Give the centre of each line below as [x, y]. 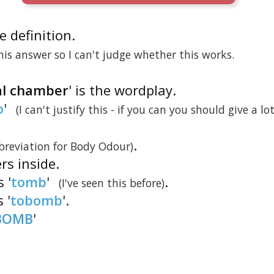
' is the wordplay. [122, 90]
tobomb [36, 200]
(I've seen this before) [111, 183]
